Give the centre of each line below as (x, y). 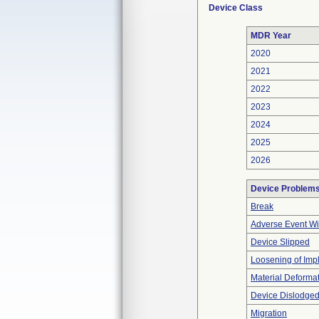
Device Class (236, 8)
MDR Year (271, 36)
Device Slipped (280, 242)
